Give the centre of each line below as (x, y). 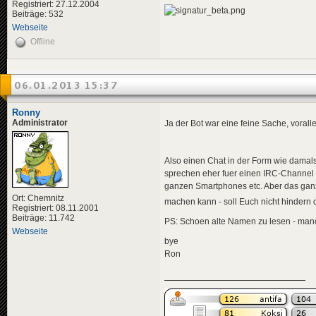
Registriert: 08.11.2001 (55, 208)
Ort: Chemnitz (38, 199)
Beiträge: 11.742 (43, 218)
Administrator (40, 123)
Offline (43, 42)
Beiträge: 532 (38, 14)
